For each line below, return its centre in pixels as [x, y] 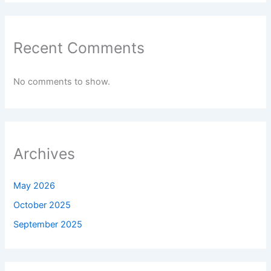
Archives [44, 154]
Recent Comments [79, 47]
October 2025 [42, 205]
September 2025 [48, 224]
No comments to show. [62, 82]
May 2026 [34, 185]
